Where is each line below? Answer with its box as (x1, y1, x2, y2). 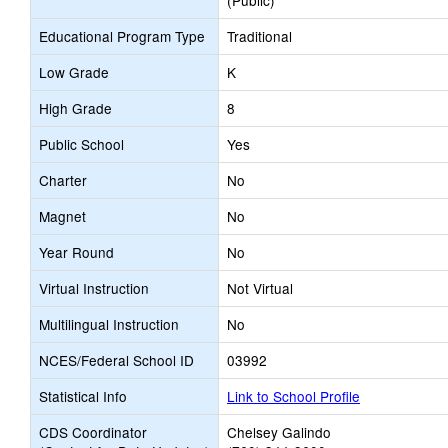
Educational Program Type (39, 26, 205, 46)
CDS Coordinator (39, 422, 147, 442)
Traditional (227, 26, 292, 46)
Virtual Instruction (39, 278, 149, 298)
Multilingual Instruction (39, 314, 179, 334)
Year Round (39, 242, 114, 262)
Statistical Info (39, 386, 127, 406)
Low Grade (39, 62, 109, 82)
